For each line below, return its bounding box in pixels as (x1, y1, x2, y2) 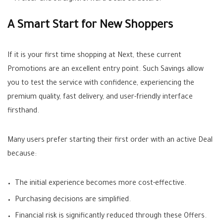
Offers (184, 213, 205, 221)
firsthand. (7, 108, 39, 115)
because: (7, 151, 37, 159)
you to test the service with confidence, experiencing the (7, 80, 194, 88)
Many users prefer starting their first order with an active (7, 137, 198, 145)
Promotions (7, 66, 47, 74)
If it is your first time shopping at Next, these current (7, 52, 181, 60)
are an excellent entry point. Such (47, 66, 161, 74)
